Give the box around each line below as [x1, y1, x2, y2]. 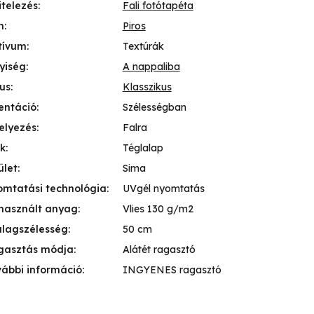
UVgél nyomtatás [122, 182, 205, 196]
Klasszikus [122, 81, 172, 94]
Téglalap [122, 142, 163, 155]
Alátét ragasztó [122, 243, 196, 257]
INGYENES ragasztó [122, 264, 221, 277]
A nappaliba [122, 60, 180, 74]
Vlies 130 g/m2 [122, 203, 193, 216]
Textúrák [122, 40, 164, 53]
